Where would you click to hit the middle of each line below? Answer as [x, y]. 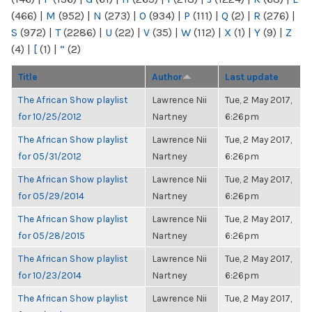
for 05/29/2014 [51, 196]
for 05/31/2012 [50, 156]
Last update [252, 77]
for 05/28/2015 [52, 235]
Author [167, 77]
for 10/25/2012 [50, 116]
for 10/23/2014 [50, 275]
